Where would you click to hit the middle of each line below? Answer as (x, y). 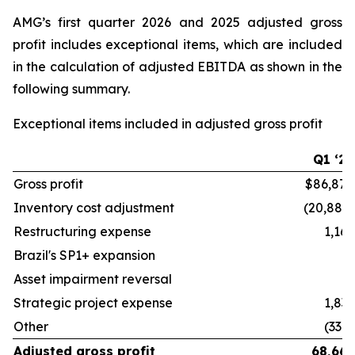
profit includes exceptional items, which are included (177, 44)
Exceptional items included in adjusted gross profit (168, 124)
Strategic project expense (93, 303)
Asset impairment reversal (93, 279)
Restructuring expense (82, 231)
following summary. (71, 89)
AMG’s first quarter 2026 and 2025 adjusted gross (177, 22)
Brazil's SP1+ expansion (84, 255)
